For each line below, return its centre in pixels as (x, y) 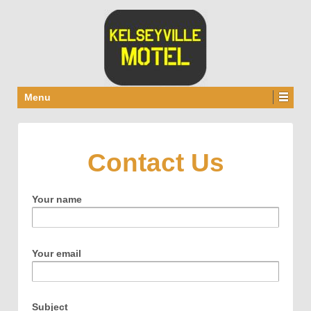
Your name (57, 200)
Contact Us (155, 163)
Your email (57, 253)
